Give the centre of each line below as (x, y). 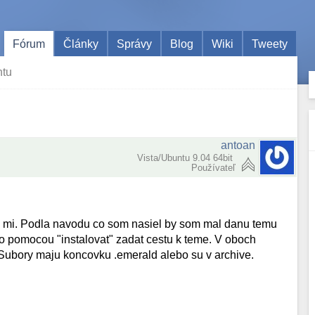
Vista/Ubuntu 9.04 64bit (187, 158)
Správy (135, 44)
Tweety (270, 44)
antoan (238, 145)
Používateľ (214, 168)
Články (81, 44)
